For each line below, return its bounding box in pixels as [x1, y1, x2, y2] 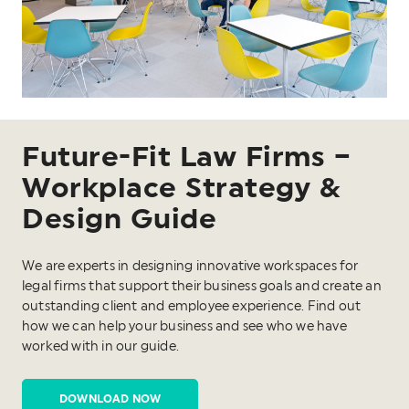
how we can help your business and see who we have [22, 320, 347, 333]
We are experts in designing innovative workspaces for [22, 259, 359, 273]
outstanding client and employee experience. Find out [22, 299, 362, 313]
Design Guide [22, 204, 216, 234]
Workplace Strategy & [22, 173, 341, 203]
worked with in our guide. [22, 340, 179, 353]
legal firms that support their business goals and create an [22, 279, 382, 293]
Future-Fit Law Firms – [22, 142, 351, 172]
